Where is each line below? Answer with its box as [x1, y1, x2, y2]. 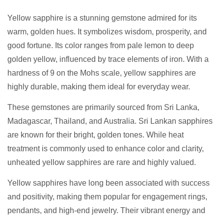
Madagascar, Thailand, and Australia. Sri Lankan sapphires [7, 117, 213, 126]
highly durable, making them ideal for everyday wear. [7, 82, 190, 91]
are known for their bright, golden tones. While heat [7, 131, 184, 139]
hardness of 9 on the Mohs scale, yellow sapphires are [7, 69, 196, 78]
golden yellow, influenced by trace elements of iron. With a [7, 55, 209, 64]
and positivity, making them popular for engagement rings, [7, 192, 207, 201]
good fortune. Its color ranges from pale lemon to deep [7, 41, 194, 50]
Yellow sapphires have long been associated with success [7, 179, 210, 188]
